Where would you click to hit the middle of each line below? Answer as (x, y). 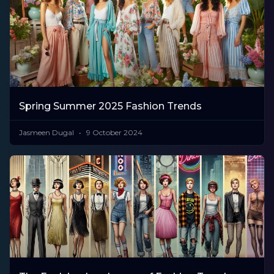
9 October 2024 (113, 133)
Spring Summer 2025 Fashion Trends (110, 106)
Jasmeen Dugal (47, 133)
